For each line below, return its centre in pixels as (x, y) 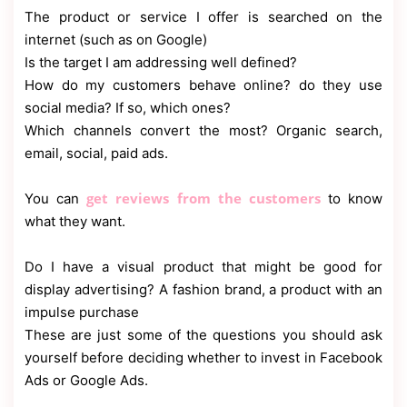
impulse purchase (82, 312)
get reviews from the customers (203, 198)
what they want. (75, 221)
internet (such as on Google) (116, 39)
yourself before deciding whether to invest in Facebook (203, 357)
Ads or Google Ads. (86, 380)
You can (56, 198)
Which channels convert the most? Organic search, (203, 130)
